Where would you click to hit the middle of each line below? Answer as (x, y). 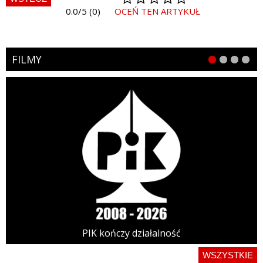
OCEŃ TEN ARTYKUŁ (157, 11)
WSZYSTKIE (228, 255)
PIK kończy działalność (131, 233)
